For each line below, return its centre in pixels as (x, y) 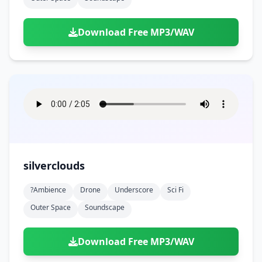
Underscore (134, 190)
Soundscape (105, 207)
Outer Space (51, 207)
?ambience (48, 190)
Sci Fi (175, 190)
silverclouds (54, 166)
